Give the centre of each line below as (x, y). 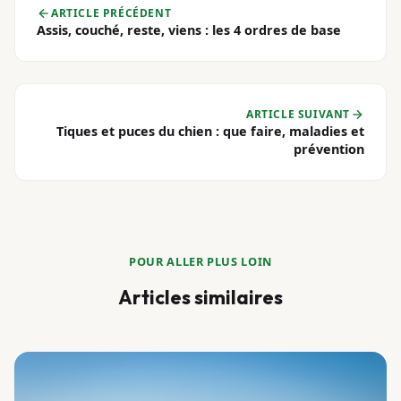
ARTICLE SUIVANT (298, 115)
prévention (329, 149)
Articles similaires (200, 298)
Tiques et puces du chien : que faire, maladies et (210, 132)
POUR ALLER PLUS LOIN (200, 262)
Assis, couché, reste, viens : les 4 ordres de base (189, 30)
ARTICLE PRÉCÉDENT (111, 13)
